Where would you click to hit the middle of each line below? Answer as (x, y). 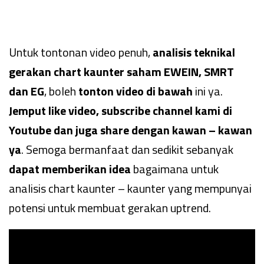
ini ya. (208, 91)
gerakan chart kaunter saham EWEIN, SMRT (121, 72)
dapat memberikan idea (70, 169)
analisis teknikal (194, 52)
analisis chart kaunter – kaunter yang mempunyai (130, 188)
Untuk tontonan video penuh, (81, 52)
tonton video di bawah (136, 91)
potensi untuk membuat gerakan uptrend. (110, 208)
